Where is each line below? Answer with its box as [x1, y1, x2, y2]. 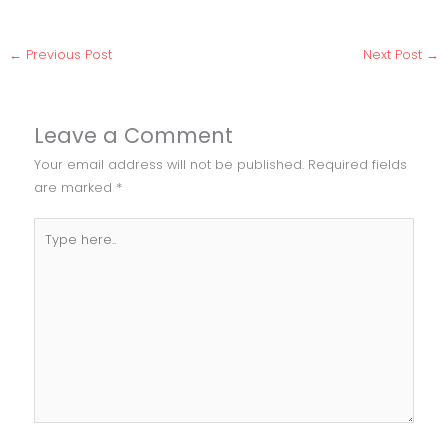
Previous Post [21, 46, 112, 64]
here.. [33, 242, 69, 260]
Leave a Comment [34, 120, 234, 150]
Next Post [363, 46, 427, 64]
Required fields [308, 155, 408, 173]
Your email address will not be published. [34, 155, 305, 173]
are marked [34, 178, 117, 196]
